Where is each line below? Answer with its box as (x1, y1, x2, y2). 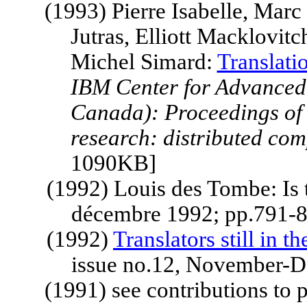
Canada (70, 100, 144, 125)
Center (115, 75, 178, 99)
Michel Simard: (70, 49, 217, 74)
